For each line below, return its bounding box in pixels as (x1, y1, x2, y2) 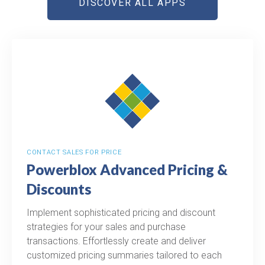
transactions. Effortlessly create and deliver (27, 235, 206, 247)
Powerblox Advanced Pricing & (27, 160, 228, 178)
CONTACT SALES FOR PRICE (27, 148, 122, 156)
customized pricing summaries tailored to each (27, 249, 222, 261)
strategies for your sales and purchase (27, 221, 186, 232)
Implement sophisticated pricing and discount (27, 206, 215, 218)
